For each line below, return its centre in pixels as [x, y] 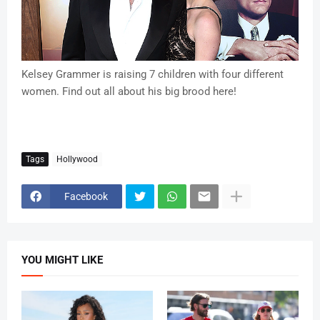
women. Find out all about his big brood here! [129, 92]
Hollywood [77, 159]
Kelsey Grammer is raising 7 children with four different [152, 75]
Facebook [86, 196]
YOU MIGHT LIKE [62, 260]
